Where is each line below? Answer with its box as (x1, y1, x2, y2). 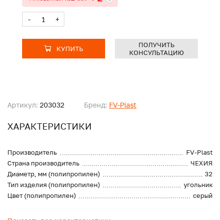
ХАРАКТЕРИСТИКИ (7, 121, 92, 132)
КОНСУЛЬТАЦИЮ (129, 49, 184, 57)
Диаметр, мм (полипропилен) (7, 170, 100, 178)
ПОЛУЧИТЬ (138, 41, 175, 49)
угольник (184, 181, 213, 189)
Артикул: (7, 101, 38, 110)
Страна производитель (7, 159, 80, 167)
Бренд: (84, 101, 107, 110)
